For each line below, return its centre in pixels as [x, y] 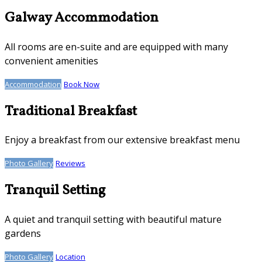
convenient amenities [51, 61]
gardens [23, 234]
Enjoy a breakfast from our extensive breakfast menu [122, 140]
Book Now [82, 84]
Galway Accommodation [82, 18]
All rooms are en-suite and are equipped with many [116, 46]
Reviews [70, 163]
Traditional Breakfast [71, 111]
